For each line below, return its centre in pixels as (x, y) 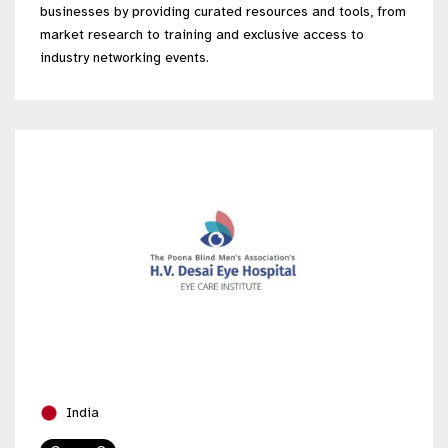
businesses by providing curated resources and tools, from (223, 11)
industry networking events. (124, 57)
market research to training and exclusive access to (202, 34)
